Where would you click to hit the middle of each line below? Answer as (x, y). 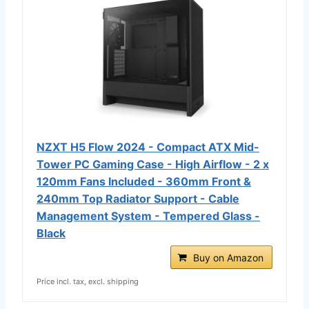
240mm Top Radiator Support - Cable (138, 198)
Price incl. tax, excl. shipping (88, 281)
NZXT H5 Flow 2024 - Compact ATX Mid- (148, 147)
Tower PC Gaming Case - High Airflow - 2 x (153, 164)
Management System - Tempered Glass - (148, 216)
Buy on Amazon (228, 257)
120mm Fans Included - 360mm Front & (144, 181)
